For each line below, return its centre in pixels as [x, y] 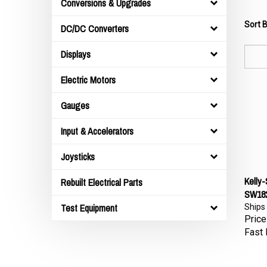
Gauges [75, 105]
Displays [76, 54]
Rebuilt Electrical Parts [102, 182]
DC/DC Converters [95, 29]
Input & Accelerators [97, 131]
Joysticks [78, 157]
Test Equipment [89, 208]
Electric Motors [88, 80]
